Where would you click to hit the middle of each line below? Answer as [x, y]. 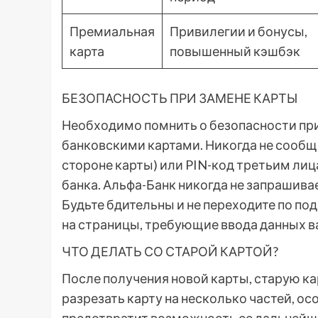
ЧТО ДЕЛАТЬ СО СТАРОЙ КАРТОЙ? [170, 252]
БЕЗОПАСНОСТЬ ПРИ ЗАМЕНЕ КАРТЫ [180, 98]
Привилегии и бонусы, [238, 32]
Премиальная [112, 32]
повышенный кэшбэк [235, 51]
